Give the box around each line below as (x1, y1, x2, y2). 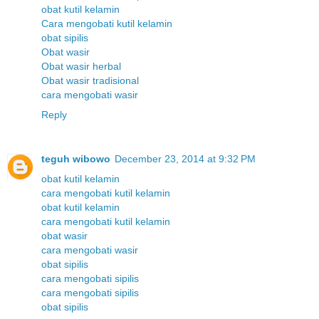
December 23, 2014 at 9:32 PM (115, 153, 256, 165)
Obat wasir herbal (41, 61, 121, 73)
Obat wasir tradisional (41, 75, 139, 87)
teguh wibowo (41, 153, 110, 165)
